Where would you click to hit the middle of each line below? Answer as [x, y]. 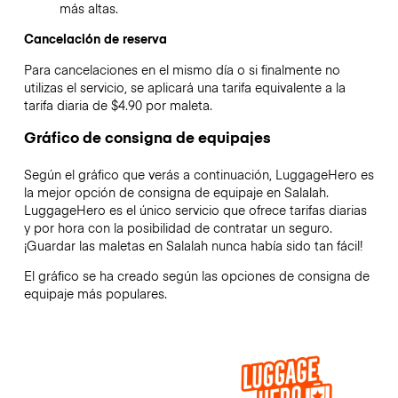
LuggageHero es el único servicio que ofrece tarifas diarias [195, 209]
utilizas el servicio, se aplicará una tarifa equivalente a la [184, 87]
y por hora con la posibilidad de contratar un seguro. [178, 227]
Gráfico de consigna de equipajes [147, 136]
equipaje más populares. [95, 294]
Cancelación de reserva [95, 39]
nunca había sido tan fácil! [285, 245]
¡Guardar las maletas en [95, 245]
